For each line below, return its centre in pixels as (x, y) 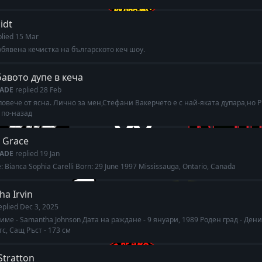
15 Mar (27, 37)
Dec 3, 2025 (39, 207)
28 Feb (51, 90)
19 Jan (50, 154)
